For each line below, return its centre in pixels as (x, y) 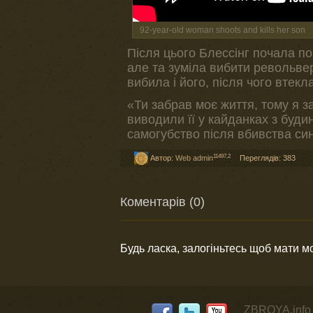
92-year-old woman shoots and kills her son (222, 30)
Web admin (194, 158)
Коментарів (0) (162, 202)
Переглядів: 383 (268, 158)
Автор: (162, 158)
